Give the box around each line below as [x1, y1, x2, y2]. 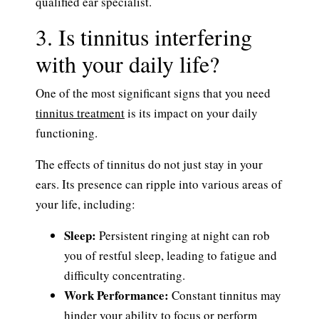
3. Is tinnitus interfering [36, 21, 252, 53]
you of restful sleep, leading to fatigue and [64, 247, 277, 264]
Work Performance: [64, 286, 172, 305]
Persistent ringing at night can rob [99, 227, 270, 244]
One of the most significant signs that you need [36, 85, 271, 102]
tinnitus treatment [36, 105, 125, 122]
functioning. [36, 125, 98, 142]
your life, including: [36, 196, 135, 213]
